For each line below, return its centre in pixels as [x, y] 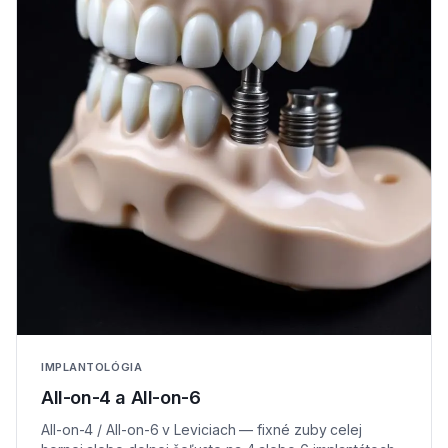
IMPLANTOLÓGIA [92, 366]
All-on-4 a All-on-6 [121, 397]
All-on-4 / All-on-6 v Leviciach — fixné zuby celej [201, 429]
